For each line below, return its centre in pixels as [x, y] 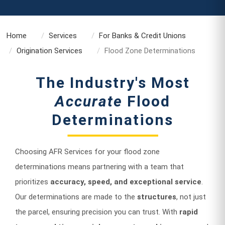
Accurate [89, 101]
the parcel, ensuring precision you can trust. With [97, 212]
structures [157, 197]
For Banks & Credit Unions [143, 35]
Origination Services [50, 50]
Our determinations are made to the [76, 197]
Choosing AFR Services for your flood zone [87, 151]
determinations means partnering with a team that [99, 166]
